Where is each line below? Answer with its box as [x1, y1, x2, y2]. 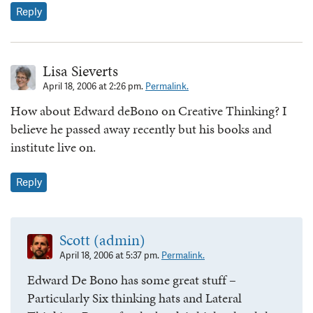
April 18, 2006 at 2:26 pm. [43, 80, 145, 93]
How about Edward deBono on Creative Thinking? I [10, 101, 286, 121]
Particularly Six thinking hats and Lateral [27, 288, 242, 307]
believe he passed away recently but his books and [10, 119, 272, 139]
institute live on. [10, 138, 96, 157]
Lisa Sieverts [43, 60, 118, 82]
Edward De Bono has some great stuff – [27, 270, 236, 289]
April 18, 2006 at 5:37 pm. [59, 249, 161, 261]
